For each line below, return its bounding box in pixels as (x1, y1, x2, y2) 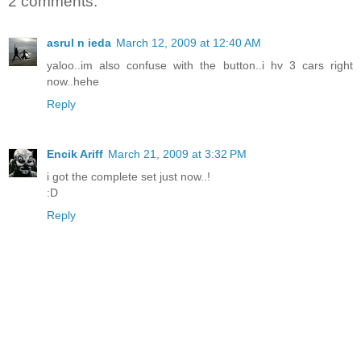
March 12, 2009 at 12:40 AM (116, 36, 261, 50)
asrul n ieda (47, 36, 111, 50)
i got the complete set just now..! (47, 170, 210, 184)
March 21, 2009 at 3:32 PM (108, 147, 247, 161)
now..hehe (47, 75, 99, 89)
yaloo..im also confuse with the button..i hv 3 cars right (47, 59, 353, 73)
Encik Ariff (47, 147, 103, 161)
